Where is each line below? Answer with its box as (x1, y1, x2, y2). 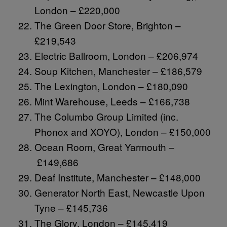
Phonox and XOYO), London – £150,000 (34, 124, 211, 138)
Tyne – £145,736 (34, 200, 108, 214)
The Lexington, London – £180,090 (34, 79, 188, 93)
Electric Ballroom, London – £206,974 (34, 48, 198, 62)
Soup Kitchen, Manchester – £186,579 (34, 63, 202, 78)
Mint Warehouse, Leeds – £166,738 (34, 94, 190, 108)
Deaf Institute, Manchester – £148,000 (34, 170, 201, 184)
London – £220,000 (34, 3, 120, 17)
